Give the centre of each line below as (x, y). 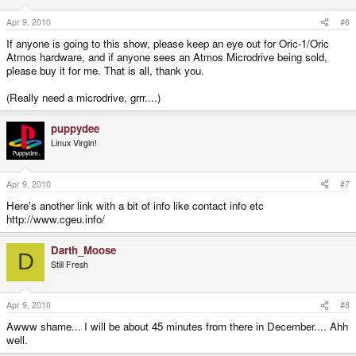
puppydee (75, 129)
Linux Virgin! (74, 143)
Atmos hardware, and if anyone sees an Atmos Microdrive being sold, (167, 57)
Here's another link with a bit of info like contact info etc (135, 205)
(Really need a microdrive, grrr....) (83, 98)
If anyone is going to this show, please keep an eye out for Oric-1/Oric (168, 44)
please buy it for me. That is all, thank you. (105, 71)
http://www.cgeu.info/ (56, 219)
